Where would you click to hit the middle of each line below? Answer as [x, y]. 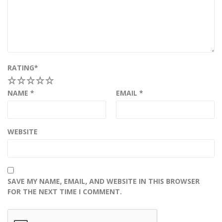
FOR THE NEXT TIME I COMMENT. [65, 192]
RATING [21, 68]
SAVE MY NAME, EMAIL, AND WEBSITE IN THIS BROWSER [104, 181]
